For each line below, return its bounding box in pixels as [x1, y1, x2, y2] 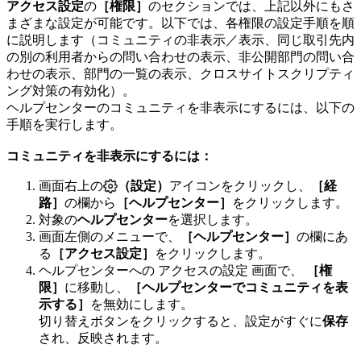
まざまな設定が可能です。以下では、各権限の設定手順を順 [6, 15, 355, 30]
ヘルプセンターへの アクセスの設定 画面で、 [39, 263, 306, 277]
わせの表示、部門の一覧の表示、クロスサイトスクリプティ [6, 66, 355, 81]
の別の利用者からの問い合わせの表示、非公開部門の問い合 [6, 49, 355, 64]
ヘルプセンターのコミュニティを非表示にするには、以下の [6, 100, 355, 114]
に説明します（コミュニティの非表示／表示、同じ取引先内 [6, 32, 355, 47]
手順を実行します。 [6, 117, 126, 131]
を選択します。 [168, 212, 258, 226]
